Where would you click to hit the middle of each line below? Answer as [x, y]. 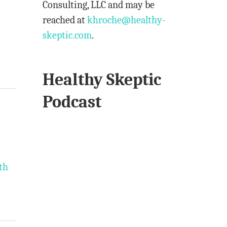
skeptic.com [67, 35]
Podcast [72, 102]
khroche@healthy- [127, 20]
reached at [65, 20]
